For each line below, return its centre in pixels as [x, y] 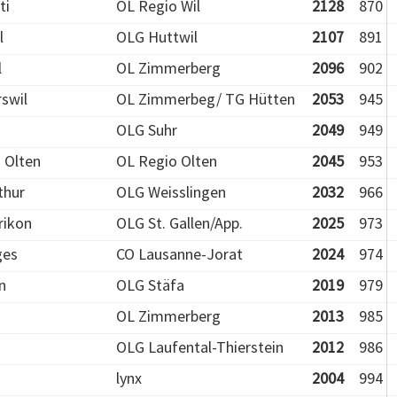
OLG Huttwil [157, 37]
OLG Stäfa [150, 285]
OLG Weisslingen [171, 192]
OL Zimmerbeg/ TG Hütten [206, 99]
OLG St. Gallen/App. [179, 223]
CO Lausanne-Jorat [179, 254]
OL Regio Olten [167, 161]
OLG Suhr [147, 130]
